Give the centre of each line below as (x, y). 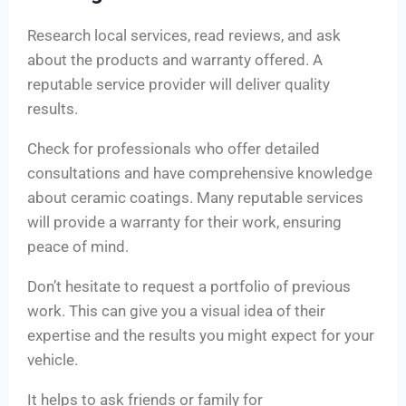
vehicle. (53, 360)
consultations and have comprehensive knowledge (200, 174)
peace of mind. (78, 247)
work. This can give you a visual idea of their (176, 311)
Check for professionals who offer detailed (174, 149)
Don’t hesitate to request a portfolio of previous (189, 287)
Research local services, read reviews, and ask (184, 36)
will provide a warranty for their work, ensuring (184, 222)
